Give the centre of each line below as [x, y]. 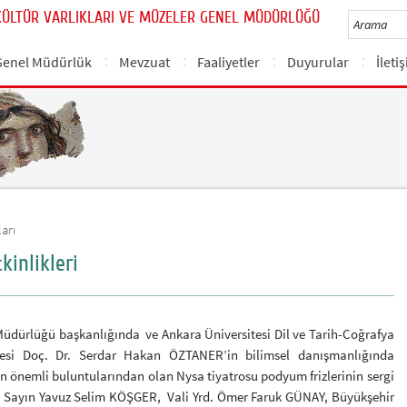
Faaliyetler [229, 62]
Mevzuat [145, 62]
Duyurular [318, 62]
